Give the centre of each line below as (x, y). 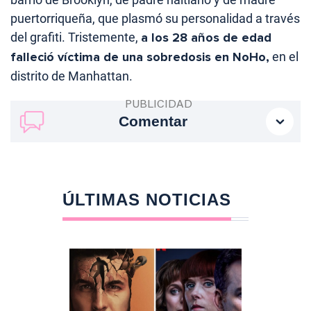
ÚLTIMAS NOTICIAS (146, 200)
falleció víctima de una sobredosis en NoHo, (140, 57)
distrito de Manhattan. (72, 76)
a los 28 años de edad (206, 38)
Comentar (153, 121)
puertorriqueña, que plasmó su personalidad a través (155, 19)
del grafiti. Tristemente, (76, 37)
